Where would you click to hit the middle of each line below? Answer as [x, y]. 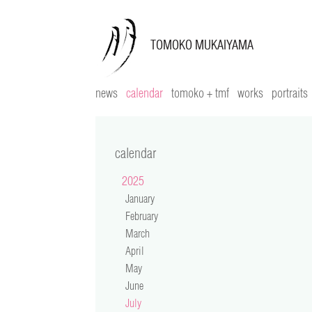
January [140, 198]
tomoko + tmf [200, 93]
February [142, 216]
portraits [290, 93]
